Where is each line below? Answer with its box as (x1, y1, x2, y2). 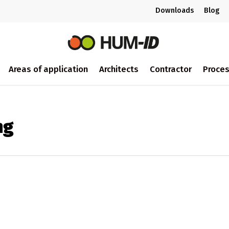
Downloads (155, 6, 194, 15)
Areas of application (9, 63, 88, 74)
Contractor (150, 63, 192, 74)
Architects (99, 63, 139, 74)
